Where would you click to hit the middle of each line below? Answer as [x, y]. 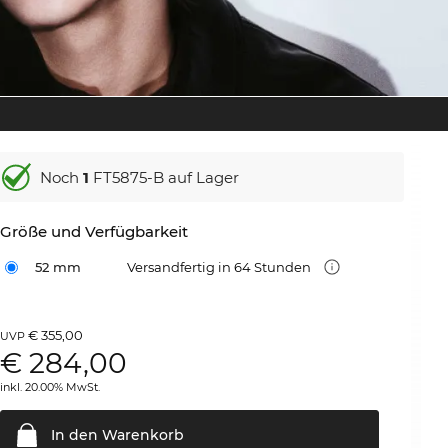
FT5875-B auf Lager [164, 177]
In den [75, 435]
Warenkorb [141, 435]
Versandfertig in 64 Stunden [221, 267]
